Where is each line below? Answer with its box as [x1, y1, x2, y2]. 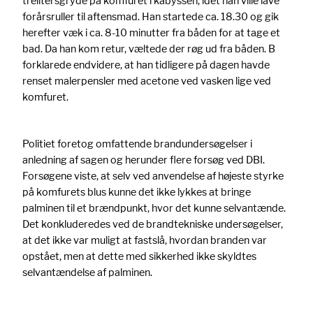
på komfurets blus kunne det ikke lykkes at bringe [22, 185, 251, 198]
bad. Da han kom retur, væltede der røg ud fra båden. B [22, 43, 275, 55]
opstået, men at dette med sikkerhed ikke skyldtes [22, 249, 256, 262]
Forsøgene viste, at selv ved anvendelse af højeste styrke [22, 169, 284, 182]
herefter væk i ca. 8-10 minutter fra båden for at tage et [22, 27, 280, 39]
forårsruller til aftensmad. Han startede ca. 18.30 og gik [22, 10, 279, 23]
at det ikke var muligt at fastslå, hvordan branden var [22, 233, 267, 246]
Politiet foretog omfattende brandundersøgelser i [22, 137, 252, 150]
